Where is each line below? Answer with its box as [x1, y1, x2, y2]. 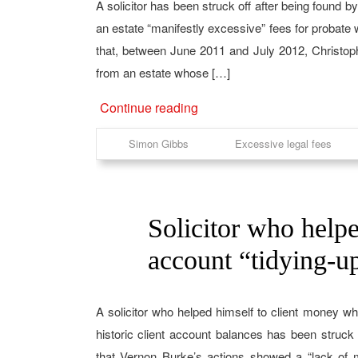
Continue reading [99, 98, 198, 117]
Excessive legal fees [234, 136, 332, 151]
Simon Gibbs [128, 136, 189, 151]
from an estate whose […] [95, 64, 230, 81]
